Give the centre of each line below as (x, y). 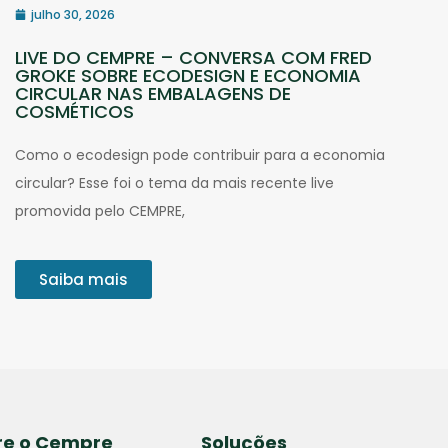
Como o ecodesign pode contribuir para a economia (200, 154)
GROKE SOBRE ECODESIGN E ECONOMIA (188, 75)
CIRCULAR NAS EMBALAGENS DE (153, 93)
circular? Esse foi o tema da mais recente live (175, 182)
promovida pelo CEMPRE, (100, 210)
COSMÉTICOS (75, 111)
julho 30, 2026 (73, 14)
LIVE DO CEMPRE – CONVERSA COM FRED (194, 57)
